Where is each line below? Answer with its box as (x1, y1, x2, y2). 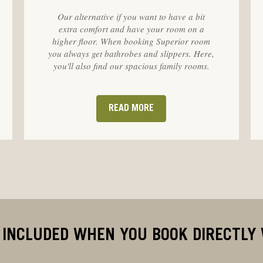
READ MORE (109, 104, 154, 113)
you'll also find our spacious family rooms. (53, 59, 210, 72)
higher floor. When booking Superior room (52, 35, 211, 47)
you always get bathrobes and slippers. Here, (48, 47, 215, 59)
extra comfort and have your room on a (58, 22, 204, 35)
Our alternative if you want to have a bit (58, 10, 205, 22)
